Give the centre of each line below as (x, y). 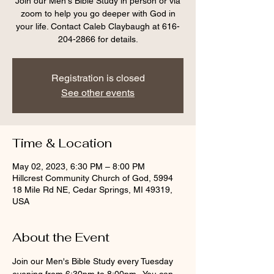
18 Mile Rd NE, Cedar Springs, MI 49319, (92, 190)
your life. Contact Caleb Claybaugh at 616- (98, 26)
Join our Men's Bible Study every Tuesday (94, 261)
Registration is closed (98, 78)
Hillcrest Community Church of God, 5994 (93, 178)
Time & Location (62, 143)
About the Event (61, 237)
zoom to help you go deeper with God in (98, 13)
